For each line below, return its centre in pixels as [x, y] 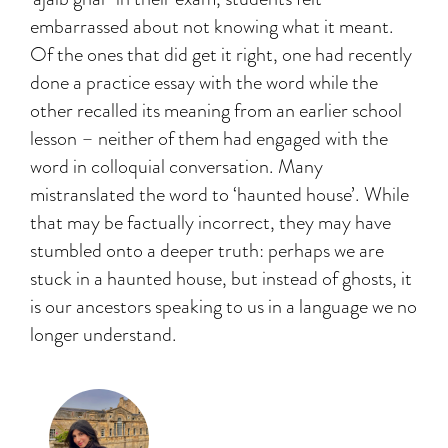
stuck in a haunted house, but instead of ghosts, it [221, 278]
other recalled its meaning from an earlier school [216, 110]
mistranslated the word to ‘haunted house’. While [219, 194]
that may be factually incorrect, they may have [210, 222]
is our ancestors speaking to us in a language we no [223, 306]
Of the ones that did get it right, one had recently [221, 54]
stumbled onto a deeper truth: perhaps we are [207, 250]
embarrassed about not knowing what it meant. [212, 26]
